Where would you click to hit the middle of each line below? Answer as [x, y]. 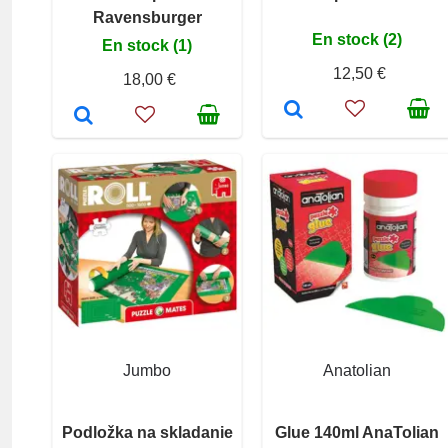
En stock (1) [147, 45]
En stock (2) [357, 39]
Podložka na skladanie [147, 432]
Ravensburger [147, 17]
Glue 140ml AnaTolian [357, 432]
